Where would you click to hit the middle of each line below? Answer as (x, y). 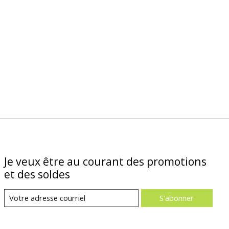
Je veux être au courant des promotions (105, 162)
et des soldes (37, 174)
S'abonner (177, 198)
